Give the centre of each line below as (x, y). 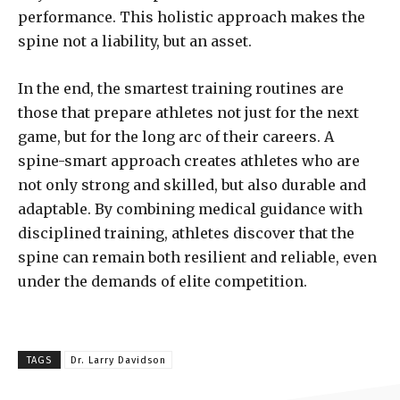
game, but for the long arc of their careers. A (176, 137)
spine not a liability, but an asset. (135, 42)
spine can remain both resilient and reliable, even (197, 258)
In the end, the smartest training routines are (181, 89)
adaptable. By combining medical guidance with (190, 209)
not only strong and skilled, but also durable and (192, 185)
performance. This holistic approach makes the (192, 17)
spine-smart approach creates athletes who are (189, 161)
